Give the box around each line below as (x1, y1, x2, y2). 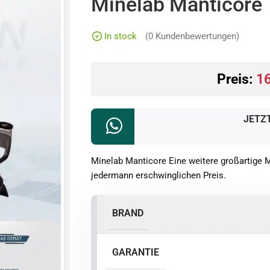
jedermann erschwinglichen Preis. (91, 170, 227, 181)
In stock (104, 30, 137, 42)
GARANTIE (112, 246, 160, 259)
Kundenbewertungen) (153, 31, 240, 42)
